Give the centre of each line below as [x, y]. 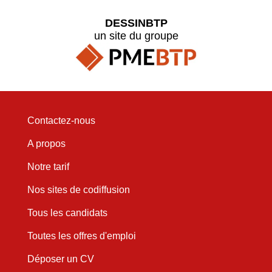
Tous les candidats [67, 213]
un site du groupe [136, 36]
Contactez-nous [61, 121]
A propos [46, 144]
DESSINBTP [136, 23]
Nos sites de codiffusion [78, 190]
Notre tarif [48, 167]
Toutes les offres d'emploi [81, 236]
